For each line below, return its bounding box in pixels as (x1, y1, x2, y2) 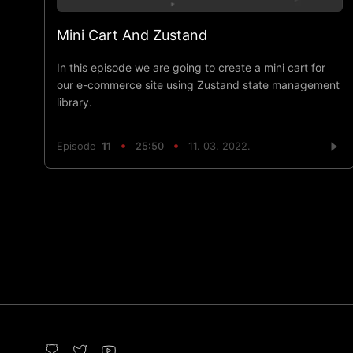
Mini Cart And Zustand (57, 26, 207, 43)
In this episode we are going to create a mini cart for (57, 60, 325, 74)
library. (57, 95, 92, 109)
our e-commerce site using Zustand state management (57, 77, 340, 91)
